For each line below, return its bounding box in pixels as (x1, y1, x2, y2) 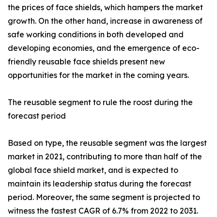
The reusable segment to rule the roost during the (8, 97, 193, 108)
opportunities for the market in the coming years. (8, 70, 189, 80)
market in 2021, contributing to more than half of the (8, 152, 202, 162)
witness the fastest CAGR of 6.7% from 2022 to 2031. (8, 206, 198, 216)
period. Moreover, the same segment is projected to (8, 192, 200, 202)
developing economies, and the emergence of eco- (8, 43, 200, 53)
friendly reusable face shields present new (8, 57, 165, 67)
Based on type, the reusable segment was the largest (8, 138, 207, 148)
